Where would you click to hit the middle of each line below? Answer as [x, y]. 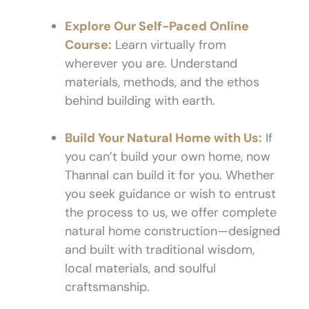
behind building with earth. [140, 100]
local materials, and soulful [140, 268]
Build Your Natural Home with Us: [163, 138]
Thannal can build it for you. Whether [170, 175]
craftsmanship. [107, 287]
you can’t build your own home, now [168, 156]
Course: [88, 44]
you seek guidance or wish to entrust [170, 193]
